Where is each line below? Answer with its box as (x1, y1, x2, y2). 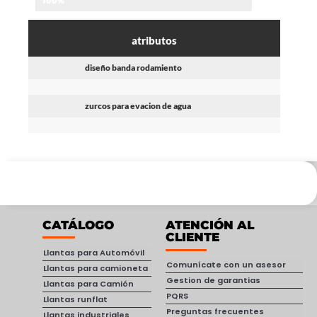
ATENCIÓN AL (166, 218, 254, 232)
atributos (132, 34, 177, 47)
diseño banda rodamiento (85, 62, 182, 73)
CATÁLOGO (42, 218, 114, 232)
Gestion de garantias (166, 275, 260, 286)
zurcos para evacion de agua (85, 100, 191, 111)
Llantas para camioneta (43, 263, 148, 274)
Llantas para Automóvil (43, 247, 144, 258)
